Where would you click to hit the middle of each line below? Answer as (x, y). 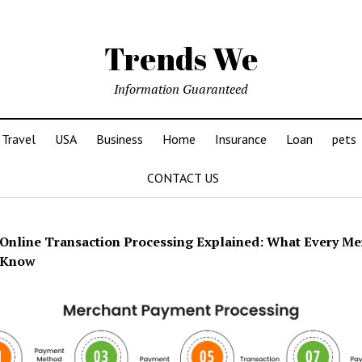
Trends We (181, 59)
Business (119, 139)
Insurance (240, 139)
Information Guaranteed (181, 89)
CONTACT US (183, 178)
